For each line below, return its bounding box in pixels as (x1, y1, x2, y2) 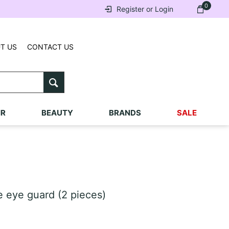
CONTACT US (27, 42, 74, 51)
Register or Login (116, 5, 173, 13)
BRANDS (108, 108, 141, 118)
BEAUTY (41, 108, 73, 118)
